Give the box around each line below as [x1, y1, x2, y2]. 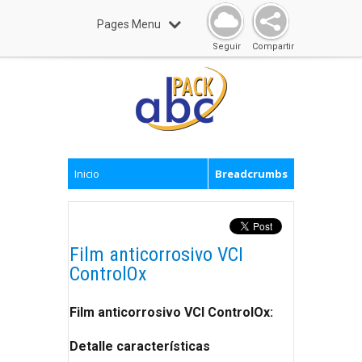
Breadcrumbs [215, 166, 288, 181]
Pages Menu [96, 18, 161, 31]
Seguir [213, 41, 241, 52]
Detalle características [69, 339, 210, 354]
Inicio [74, 166, 99, 181]
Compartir [252, 41, 294, 52]
